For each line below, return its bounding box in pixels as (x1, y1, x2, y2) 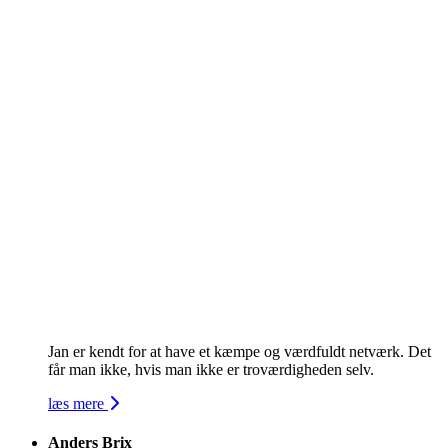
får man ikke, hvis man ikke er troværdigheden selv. (48, 360, 374, 378)
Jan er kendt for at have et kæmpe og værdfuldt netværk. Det (48, 342, 431, 360)
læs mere (48, 394, 108, 412)
